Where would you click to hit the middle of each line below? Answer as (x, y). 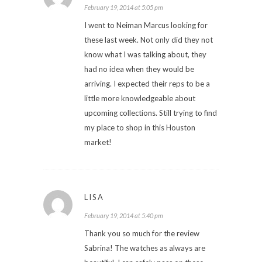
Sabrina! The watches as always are (145, 248)
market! (98, 142)
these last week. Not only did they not (149, 39)
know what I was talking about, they (145, 54)
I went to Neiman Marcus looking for (146, 25)
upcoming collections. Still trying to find (151, 113)
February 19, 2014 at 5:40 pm (124, 215)
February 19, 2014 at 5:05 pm (124, 7)
